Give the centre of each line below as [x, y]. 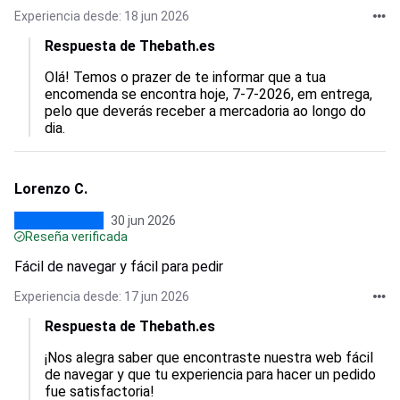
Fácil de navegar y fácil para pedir [119, 267]
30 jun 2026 [143, 221]
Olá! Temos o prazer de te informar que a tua [187, 77]
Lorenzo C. [51, 189]
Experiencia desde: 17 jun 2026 [102, 296]
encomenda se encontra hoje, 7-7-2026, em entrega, [210, 94]
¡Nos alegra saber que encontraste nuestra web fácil [211, 358]
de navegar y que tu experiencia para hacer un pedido [212, 375]
